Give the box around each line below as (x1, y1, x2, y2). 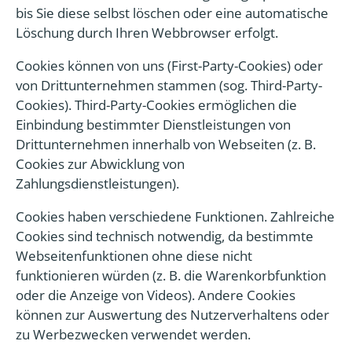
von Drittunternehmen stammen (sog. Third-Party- (16, 76, 322, 94)
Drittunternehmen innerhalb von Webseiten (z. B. (16, 135, 316, 153)
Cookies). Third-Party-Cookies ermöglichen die (16, 96, 297, 114)
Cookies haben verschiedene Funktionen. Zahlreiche (16, 207, 335, 225)
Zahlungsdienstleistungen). (16, 174, 179, 192)
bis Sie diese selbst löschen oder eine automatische (16, 4, 328, 22)
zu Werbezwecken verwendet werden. (16, 325, 251, 343)
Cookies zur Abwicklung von (16, 155, 185, 173)
